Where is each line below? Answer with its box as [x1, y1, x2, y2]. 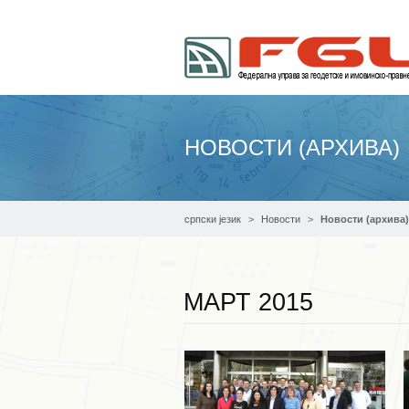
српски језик [184, 214, 241, 225]
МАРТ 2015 [184, 288, 313, 316]
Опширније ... [252, 314, 322, 328]
